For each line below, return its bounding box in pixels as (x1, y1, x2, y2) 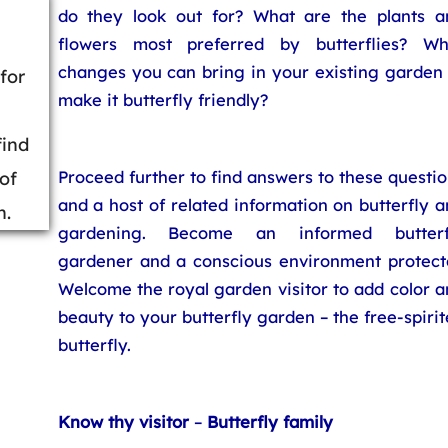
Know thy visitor (57, 411, 189, 432)
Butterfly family (206, 411, 333, 432)
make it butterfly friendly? (57, 89, 268, 110)
